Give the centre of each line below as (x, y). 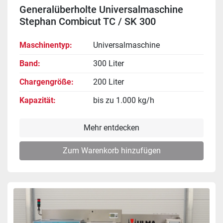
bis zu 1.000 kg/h (124, 100)
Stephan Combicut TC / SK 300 (88, 21)
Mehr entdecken (111, 127)
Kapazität (36, 100)
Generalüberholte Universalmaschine (101, 9)
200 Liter (109, 82)
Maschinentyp (45, 45)
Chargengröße (45, 82)
